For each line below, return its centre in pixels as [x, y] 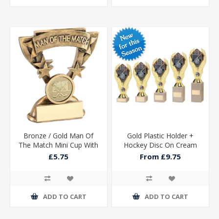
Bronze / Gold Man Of [59, 136]
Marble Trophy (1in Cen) [161, 154]
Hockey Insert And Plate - [58, 154]
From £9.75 [161, 156]
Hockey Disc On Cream [161, 145]
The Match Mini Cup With [59, 145]
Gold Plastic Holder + [161, 136]
